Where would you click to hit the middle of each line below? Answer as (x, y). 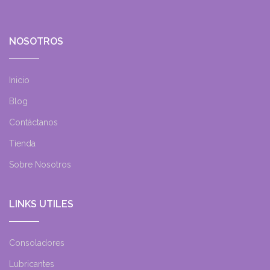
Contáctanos (33, 122)
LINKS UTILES (41, 204)
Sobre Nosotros (40, 164)
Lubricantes (32, 264)
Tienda (22, 143)
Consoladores (37, 243)
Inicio (19, 80)
